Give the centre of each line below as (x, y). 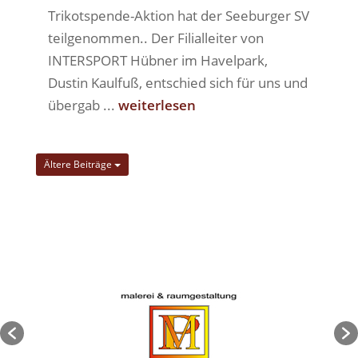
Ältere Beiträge (79, 165)
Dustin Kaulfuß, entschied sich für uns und (177, 83)
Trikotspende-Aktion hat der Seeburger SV (178, 16)
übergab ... (83, 105)
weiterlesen (157, 105)
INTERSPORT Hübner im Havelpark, (157, 60)
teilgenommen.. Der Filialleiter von (155, 38)
